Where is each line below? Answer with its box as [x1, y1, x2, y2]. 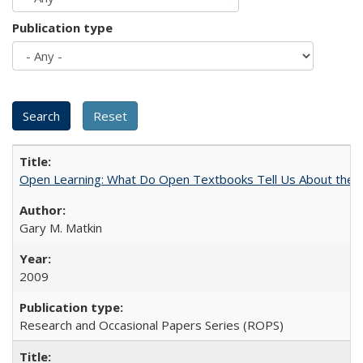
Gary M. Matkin [19, 220, 102, 236]
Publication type [12, 19, 113, 36]
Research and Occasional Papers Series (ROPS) [19, 317, 284, 333]
